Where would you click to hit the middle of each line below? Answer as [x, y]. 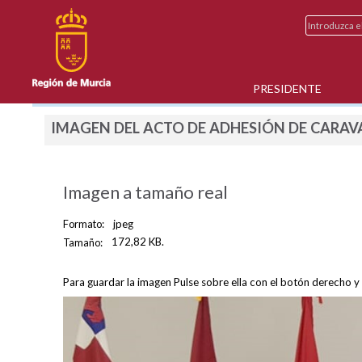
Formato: [84, 224]
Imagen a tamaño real [146, 192]
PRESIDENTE [288, 88]
